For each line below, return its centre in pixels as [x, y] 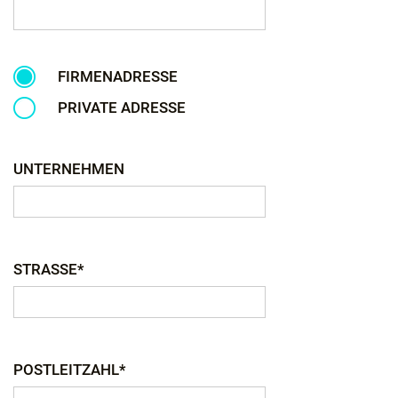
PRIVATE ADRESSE [122, 108]
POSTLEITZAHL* [70, 369]
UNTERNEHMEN [69, 168]
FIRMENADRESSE [118, 77]
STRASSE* [49, 269]
